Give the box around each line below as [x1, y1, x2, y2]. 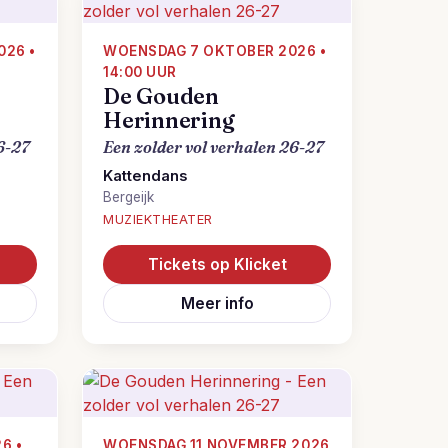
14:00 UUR [103, 64, 177, 80]
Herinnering [103, 107, 235, 134]
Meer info [180, 294, 254, 313]
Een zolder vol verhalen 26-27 [103, 137, 324, 157]
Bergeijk [103, 189, 154, 205]
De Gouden [103, 83, 220, 110]
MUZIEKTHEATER [103, 212, 213, 227]
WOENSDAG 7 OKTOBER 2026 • [103, 43, 327, 59]
